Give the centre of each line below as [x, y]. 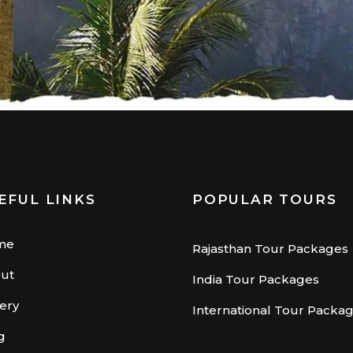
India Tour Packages [256, 280]
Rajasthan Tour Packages [270, 249]
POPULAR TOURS [265, 200]
